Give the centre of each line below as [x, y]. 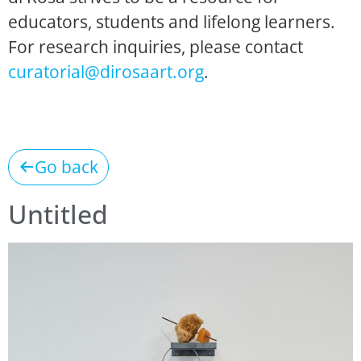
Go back [66, 166]
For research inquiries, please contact [156, 46]
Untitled [58, 214]
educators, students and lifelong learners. [172, 21]
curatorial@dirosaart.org [106, 71]
